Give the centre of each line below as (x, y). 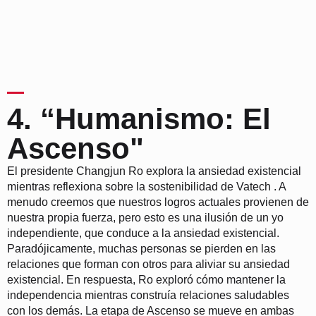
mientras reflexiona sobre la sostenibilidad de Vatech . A (146, 186)
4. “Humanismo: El (139, 119)
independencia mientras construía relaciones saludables (148, 295)
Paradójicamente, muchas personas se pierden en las (141, 248)
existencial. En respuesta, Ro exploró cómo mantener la (146, 279)
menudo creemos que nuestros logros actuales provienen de (158, 202)
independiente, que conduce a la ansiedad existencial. (143, 233)
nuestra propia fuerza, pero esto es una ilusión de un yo (145, 217)
